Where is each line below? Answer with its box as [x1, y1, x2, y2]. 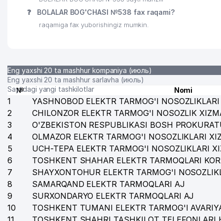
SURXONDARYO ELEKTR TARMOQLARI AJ [32, 191, 194, 201]
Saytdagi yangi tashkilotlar [7, 85, 94, 93]
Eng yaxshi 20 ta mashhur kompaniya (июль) [7, 66, 152, 74]
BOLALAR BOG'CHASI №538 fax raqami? [35, 8, 175, 16]
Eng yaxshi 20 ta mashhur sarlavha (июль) [7, 75, 144, 84]
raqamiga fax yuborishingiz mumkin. [39, 21, 149, 29]
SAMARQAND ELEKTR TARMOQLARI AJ [32, 179, 185, 189]
